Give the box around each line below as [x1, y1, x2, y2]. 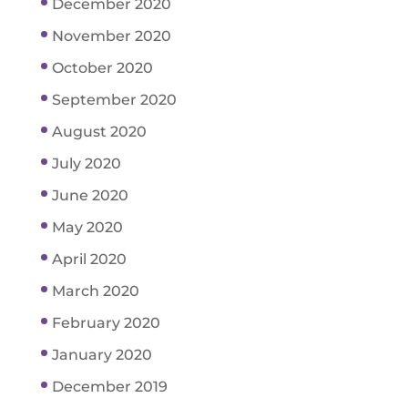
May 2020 [51, 218, 123, 236]
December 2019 [51, 377, 168, 395]
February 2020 [51, 313, 160, 331]
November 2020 [51, 26, 171, 45]
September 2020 [51, 90, 177, 108]
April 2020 [51, 250, 127, 268]
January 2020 [51, 345, 152, 363]
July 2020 [51, 154, 121, 172]
